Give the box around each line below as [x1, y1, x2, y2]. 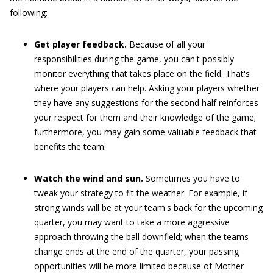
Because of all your [127, 38, 205, 50]
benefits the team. [34, 141, 106, 152]
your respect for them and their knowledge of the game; [34, 112, 256, 123]
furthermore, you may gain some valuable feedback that [34, 126, 257, 138]
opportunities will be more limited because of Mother [34, 260, 244, 272]
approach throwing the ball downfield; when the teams [34, 231, 249, 243]
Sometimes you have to [146, 172, 240, 184]
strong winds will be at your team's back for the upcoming [34, 202, 263, 213]
